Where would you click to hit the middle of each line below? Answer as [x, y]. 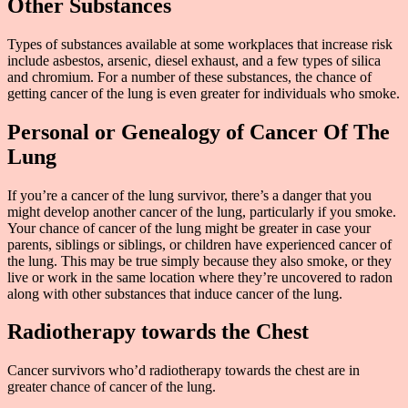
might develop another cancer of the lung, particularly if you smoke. [202, 211]
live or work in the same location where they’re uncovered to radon [200, 277]
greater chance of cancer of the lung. [112, 387]
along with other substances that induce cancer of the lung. [175, 293]
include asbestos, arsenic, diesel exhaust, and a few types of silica [194, 60]
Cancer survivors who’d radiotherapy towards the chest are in [184, 371]
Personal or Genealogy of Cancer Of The [199, 132]
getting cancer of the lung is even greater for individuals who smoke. [204, 93]
